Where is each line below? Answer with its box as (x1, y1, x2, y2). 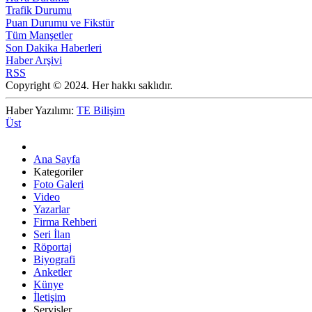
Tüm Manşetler (6, 29, 72, 42)
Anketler (33, 266, 72, 279)
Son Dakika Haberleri (6, 42, 102, 54)
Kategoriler (33, 166, 83, 178)
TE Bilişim (77, 104, 125, 117)
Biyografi (33, 253, 75, 266)
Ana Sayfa (33, 153, 80, 166)
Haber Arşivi (6, 54, 62, 67)
